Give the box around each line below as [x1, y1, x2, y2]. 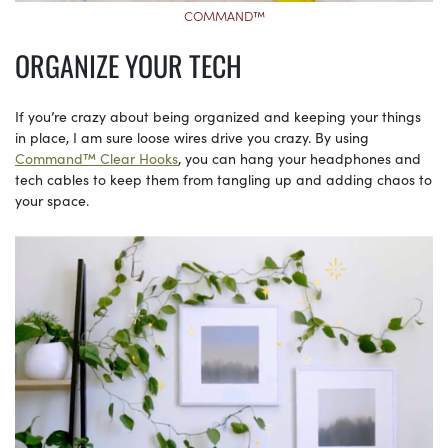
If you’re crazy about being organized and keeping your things [15, 105, 421, 126]
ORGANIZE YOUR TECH [15, 44, 242, 86]
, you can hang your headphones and [178, 147, 421, 168]
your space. [15, 189, 93, 210]
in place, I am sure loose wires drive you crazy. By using [15, 126, 369, 147]
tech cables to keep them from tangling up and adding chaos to [15, 168, 432, 189]
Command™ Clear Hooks [15, 147, 178, 168]
